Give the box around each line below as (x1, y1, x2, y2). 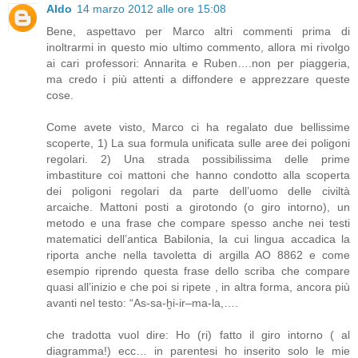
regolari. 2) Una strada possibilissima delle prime (46, 152, 350, 165)
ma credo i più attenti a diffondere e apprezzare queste (46, 72, 350, 86)
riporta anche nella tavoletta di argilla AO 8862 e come (46, 248, 350, 261)
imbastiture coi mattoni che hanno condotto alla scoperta (46, 168, 350, 181)
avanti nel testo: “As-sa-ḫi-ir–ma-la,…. (46, 296, 238, 309)
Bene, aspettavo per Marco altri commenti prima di (46, 24, 350, 38)
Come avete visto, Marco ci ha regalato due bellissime (46, 120, 350, 133)
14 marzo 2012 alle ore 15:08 (77, 2, 226, 15)
